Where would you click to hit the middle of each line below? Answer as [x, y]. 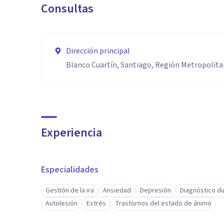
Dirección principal [98, 51]
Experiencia [71, 133]
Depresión [155, 190]
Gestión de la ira [70, 190]
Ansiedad [117, 190]
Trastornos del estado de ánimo [163, 203]
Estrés [96, 203]
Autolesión [61, 203]
